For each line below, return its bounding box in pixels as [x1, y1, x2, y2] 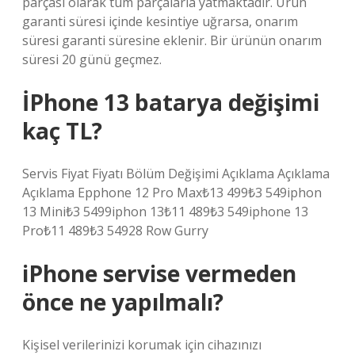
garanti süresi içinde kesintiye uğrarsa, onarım [22, 13, 298, 30]
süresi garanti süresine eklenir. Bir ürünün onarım [22, 32, 322, 49]
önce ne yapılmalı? [22, 287, 223, 317]
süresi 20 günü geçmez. [22, 51, 162, 68]
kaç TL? [22, 116, 102, 146]
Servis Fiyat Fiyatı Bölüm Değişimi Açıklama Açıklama [22, 165, 330, 182]
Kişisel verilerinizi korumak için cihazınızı [22, 336, 261, 353]
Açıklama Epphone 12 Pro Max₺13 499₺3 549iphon [22, 184, 322, 201]
